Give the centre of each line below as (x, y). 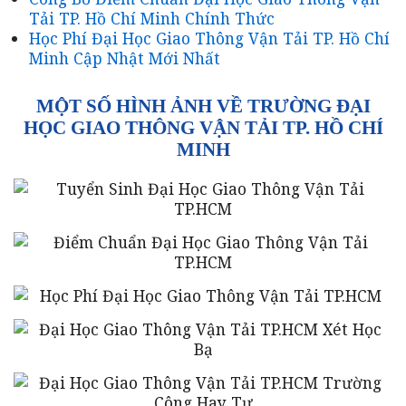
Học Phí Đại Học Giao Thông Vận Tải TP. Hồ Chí (209, 39)
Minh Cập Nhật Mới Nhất (125, 58)
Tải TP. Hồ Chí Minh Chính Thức (152, 19)
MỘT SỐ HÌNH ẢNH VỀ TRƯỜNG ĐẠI (203, 106)
